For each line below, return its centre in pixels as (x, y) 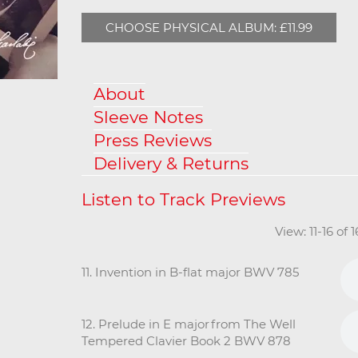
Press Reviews (153, 140)
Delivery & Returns (171, 163)
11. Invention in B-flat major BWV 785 (190, 272)
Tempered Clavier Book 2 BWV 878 (186, 340)
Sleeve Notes (148, 117)
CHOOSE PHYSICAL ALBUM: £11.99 (209, 27)
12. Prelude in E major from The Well (189, 324)
